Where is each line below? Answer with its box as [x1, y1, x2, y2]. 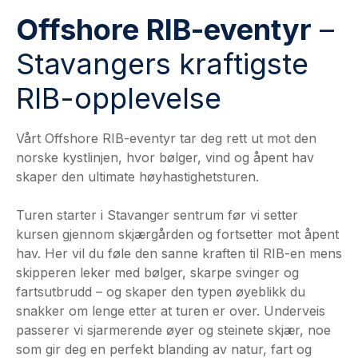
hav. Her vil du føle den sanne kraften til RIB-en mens [16, 245, 342, 261]
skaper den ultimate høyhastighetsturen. [16, 169, 259, 185]
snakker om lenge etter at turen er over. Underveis [16, 303, 325, 319]
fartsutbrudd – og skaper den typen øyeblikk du [16, 284, 305, 300]
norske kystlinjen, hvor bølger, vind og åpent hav [16, 149, 314, 165]
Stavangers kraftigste [16, 46, 308, 82]
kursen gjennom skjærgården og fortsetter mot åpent [16, 226, 339, 242]
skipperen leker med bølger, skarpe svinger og [16, 265, 299, 280]
